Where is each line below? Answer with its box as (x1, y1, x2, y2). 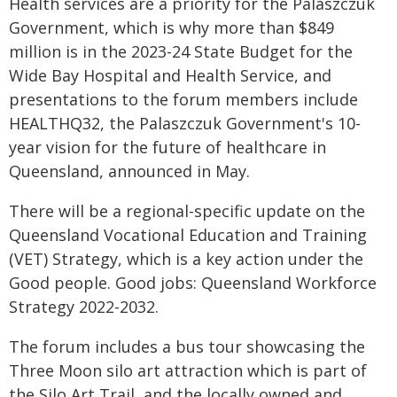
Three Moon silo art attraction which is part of (9, 360, 367, 381)
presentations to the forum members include (9, 89, 358, 110)
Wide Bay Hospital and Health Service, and (9, 65, 331, 86)
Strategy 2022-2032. (9, 296, 159, 317)
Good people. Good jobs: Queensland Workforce (9, 272, 377, 293)
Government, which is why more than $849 (9, 17, 334, 38)
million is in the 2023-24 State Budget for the (9, 41, 353, 62)
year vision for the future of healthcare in (9, 136, 326, 158)
